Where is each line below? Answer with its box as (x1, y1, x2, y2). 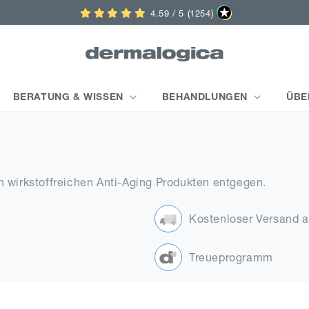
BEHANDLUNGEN (161, 90, 248, 103)
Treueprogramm (189, 250, 273, 264)
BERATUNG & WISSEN (12, 90, 123, 103)
